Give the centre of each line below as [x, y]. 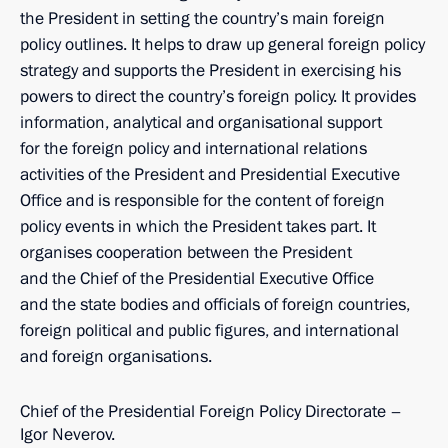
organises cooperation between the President [186, 252]
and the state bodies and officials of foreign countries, [215, 304]
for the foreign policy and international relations [193, 148]
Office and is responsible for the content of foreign [202, 200]
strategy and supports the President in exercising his [210, 70]
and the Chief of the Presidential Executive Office [197, 278]
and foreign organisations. [116, 356]
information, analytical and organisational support [201, 122]
